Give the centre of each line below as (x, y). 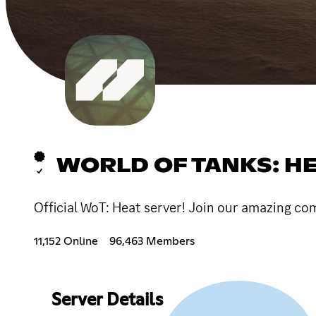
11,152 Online (66, 241)
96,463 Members (152, 241)
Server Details (107, 300)
